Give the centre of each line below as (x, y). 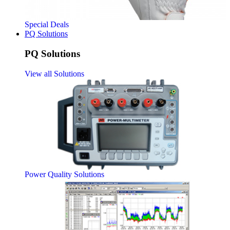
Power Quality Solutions (64, 175)
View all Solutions (54, 74)
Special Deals (47, 24)
